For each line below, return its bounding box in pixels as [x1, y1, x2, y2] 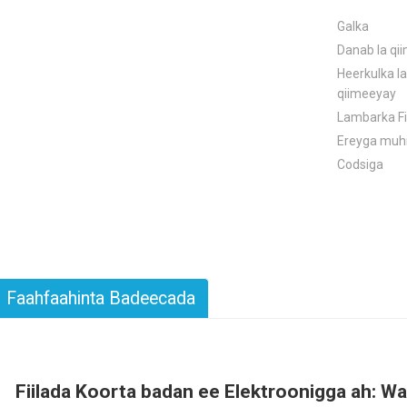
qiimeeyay [337, 86, 396, 101]
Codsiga [337, 157, 383, 172]
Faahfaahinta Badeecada [6, 288, 195, 309]
